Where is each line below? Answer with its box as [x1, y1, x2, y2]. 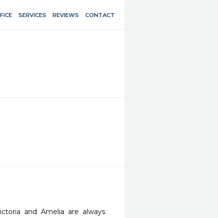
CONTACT [85, 11, 115, 18]
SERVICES [18, 11, 46, 18]
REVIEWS [53, 11, 79, 18]
